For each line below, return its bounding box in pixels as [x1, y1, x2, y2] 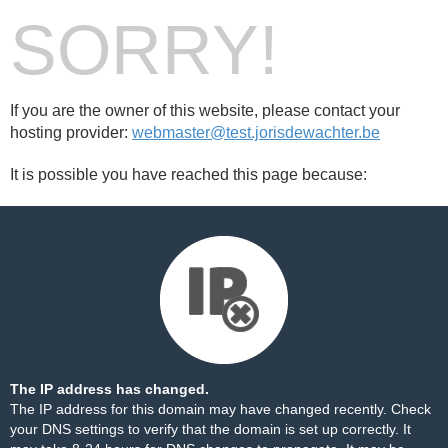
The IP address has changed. [10, 381, 209, 397]
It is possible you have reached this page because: [10, 166, 367, 183]
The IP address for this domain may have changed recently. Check [10, 401, 431, 417]
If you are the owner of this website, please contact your [10, 102, 400, 119]
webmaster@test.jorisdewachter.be [132, 124, 380, 141]
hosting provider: [10, 124, 132, 141]
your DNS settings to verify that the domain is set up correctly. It [10, 421, 411, 437]
